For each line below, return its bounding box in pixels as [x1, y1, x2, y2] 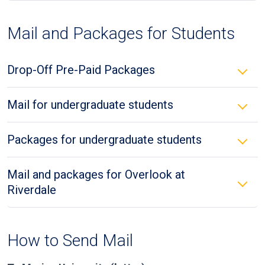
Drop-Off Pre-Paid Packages [7, 63, 155, 77]
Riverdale [7, 183, 56, 197]
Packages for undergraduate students [7, 132, 202, 147]
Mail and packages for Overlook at [7, 167, 185, 182]
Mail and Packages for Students [7, 24, 235, 43]
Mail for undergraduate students [7, 98, 173, 112]
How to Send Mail [7, 231, 133, 250]
